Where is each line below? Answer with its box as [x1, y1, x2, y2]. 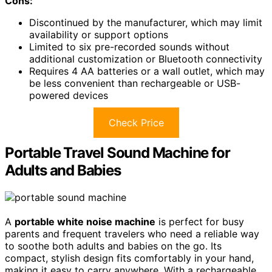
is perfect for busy [155, 215, 244, 228]
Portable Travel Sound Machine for [5, 143, 230, 161]
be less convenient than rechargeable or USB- [29, 76, 240, 89]
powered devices [29, 89, 108, 101]
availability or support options [29, 28, 168, 41]
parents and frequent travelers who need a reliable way [5, 227, 259, 240]
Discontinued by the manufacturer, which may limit [29, 16, 262, 29]
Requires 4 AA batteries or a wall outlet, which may [29, 64, 265, 77]
